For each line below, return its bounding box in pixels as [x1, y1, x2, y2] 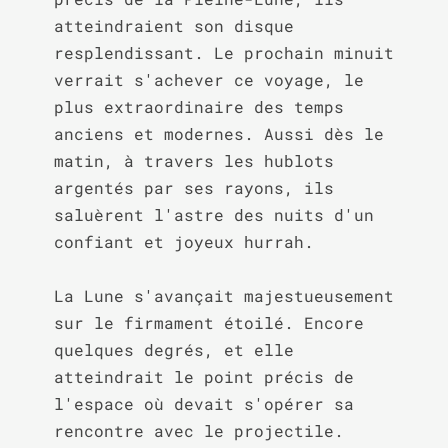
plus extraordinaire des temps [53, 96, 344, 117]
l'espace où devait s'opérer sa [53, 393, 354, 414]
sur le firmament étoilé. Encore [53, 312, 364, 333]
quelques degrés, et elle [53, 339, 294, 360]
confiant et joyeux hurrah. [53, 231, 314, 252]
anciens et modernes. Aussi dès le [53, 123, 384, 144]
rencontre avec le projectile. [53, 420, 344, 441]
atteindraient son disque [53, 15, 294, 36]
